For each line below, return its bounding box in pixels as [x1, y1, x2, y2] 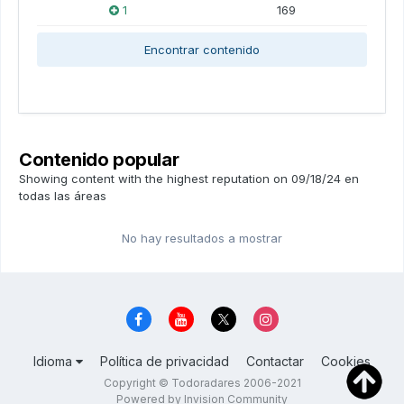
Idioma [33, 353, 76, 370]
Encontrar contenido [144, 42, 260, 57]
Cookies [321, 353, 371, 370]
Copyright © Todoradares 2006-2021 [103, 376, 301, 390]
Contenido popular [19, 149, 179, 170]
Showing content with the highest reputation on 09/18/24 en [19, 171, 359, 186]
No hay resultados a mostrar [122, 231, 282, 245]
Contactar [246, 353, 304, 370]
